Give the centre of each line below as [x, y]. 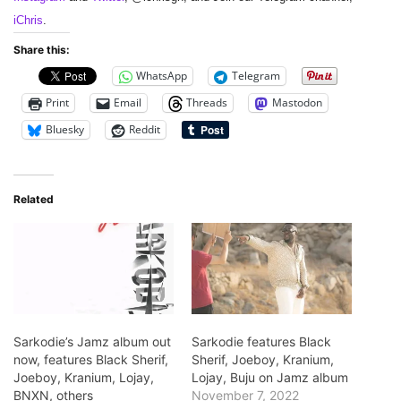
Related [34, 199]
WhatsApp [162, 76]
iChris [28, 20]
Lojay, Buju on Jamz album [270, 378]
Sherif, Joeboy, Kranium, [263, 360]
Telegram [256, 76]
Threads [207, 103]
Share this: [42, 49]
